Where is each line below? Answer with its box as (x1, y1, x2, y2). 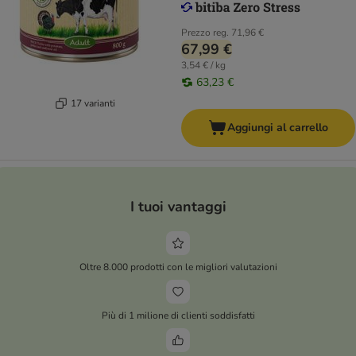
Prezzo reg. (181, 26, 229, 40)
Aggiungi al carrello (227, 120, 328, 136)
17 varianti (70, 96, 115, 110)
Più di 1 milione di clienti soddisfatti (101, 308, 255, 322)
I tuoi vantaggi (130, 196, 226, 216)
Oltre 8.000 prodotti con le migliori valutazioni (79, 260, 277, 273)
